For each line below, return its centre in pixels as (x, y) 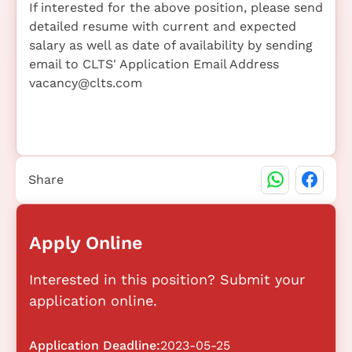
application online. (93, 300)
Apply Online (86, 242)
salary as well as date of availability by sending (171, 45)
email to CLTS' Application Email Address (154, 64)
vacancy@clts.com (86, 82)
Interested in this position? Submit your (167, 279)
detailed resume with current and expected (163, 26)
